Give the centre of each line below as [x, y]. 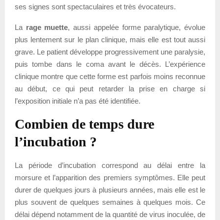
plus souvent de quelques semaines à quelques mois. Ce [110, 202]
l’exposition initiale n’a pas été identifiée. [78, 101]
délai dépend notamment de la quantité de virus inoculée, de [110, 214]
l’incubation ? [56, 141]
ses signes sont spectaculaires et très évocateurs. [95, 6]
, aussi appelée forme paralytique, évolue [137, 27]
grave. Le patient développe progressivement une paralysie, [110, 52]
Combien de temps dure [84, 124]
